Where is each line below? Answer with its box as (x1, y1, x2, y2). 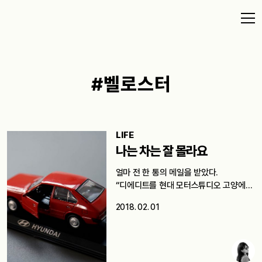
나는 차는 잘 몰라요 (115, 143, 207, 159)
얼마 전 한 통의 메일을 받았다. (115, 167, 219, 178)
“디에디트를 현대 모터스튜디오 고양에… (115, 180, 253, 191)
